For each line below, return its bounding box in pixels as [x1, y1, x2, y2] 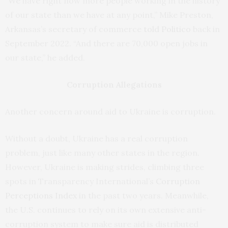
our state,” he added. [5, 52, 85, 63]
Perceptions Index [5, 190, 77, 201]
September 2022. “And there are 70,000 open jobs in [5, 38, 208, 49]
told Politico [144, 24, 191, 35]
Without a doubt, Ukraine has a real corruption [5, 133, 188, 144]
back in [191, 24, 220, 35]
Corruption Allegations [66, 79, 162, 90]
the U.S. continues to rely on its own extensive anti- [5, 205, 206, 215]
